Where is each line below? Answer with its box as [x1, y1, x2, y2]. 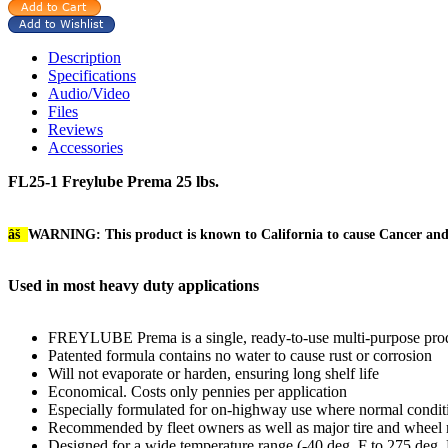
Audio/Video [48, 84, 130, 102]
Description [48, 48, 121, 66]
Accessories [48, 138, 123, 156]
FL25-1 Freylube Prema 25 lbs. [8, 172, 219, 190]
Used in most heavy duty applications [8, 276, 259, 294]
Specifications [48, 66, 136, 84]
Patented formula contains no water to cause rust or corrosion [48, 346, 432, 364]
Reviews [48, 120, 103, 138]
